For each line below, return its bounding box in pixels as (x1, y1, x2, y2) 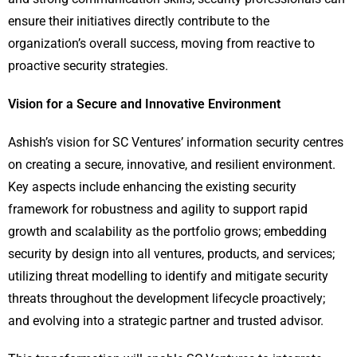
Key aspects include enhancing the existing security (8, 179, 296, 195)
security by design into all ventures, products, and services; (8, 246, 335, 262)
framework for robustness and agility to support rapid (8, 202, 308, 218)
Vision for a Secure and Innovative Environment (8, 96, 280, 112)
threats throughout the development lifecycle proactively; (8, 291, 325, 307)
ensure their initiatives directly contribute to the (8, 14, 269, 29)
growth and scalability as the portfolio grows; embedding (8, 224, 327, 240)
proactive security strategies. (8, 58, 168, 74)
